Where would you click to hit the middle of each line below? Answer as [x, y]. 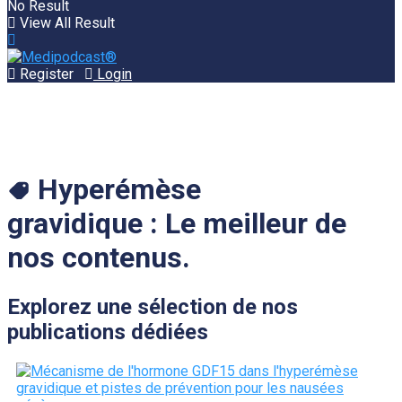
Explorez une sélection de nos [153, 306]
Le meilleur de [252, 224]
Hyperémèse [119, 190]
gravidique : [83, 224]
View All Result [66, 23]
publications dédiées [108, 332]
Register [45, 74]
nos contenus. [99, 258]
